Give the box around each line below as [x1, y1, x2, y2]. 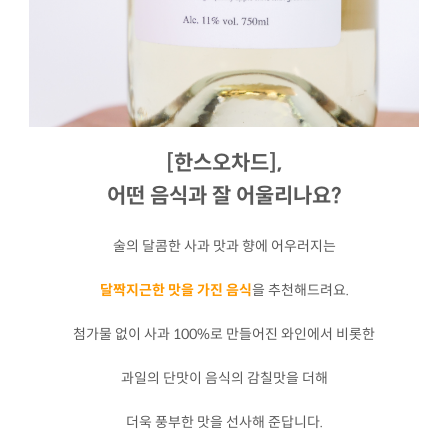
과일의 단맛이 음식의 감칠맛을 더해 [120, 368, 328, 387]
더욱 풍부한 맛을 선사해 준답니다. [125, 412, 323, 431]
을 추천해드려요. [251, 280, 349, 299]
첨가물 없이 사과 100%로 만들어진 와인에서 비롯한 [73, 324, 375, 343]
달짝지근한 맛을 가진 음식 [99, 280, 252, 299]
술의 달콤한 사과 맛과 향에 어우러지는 [112, 236, 336, 255]
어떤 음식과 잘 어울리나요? [106, 182, 342, 209]
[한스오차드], [166, 149, 282, 176]
